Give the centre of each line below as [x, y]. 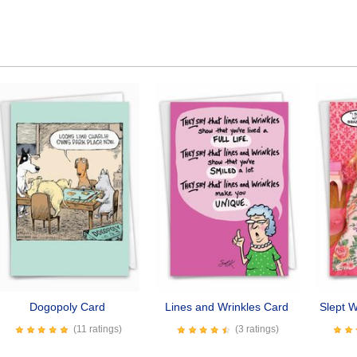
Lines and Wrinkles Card [227, 307]
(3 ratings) [257, 330]
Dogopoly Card [68, 307]
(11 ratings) [97, 330]
